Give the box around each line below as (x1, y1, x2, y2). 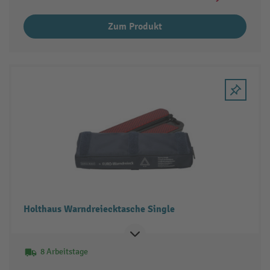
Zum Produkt (108, 20, 162, 33)
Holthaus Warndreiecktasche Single (23, 203, 175, 216)
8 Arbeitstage (40, 246, 88, 257)
